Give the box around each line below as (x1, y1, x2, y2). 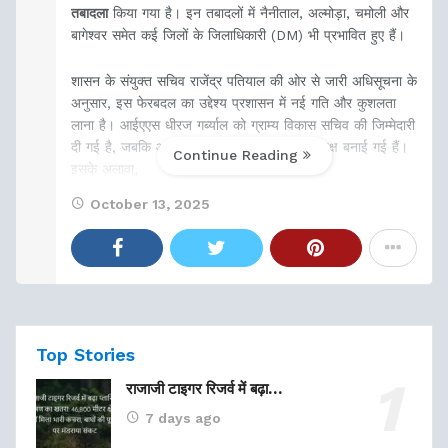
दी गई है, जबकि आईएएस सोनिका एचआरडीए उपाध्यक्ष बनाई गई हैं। (71, 139, 408, 155)
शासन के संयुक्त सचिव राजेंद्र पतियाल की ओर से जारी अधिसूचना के (71, 73, 417, 89)
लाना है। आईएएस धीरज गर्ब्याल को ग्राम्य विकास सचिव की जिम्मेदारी (71, 117, 415, 133)
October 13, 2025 (90, 196, 210, 212)
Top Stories (36, 344, 136, 365)
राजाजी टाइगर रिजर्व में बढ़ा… (126, 380, 282, 398)
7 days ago (145, 410, 221, 426)
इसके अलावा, (71, 161, 138, 177)
